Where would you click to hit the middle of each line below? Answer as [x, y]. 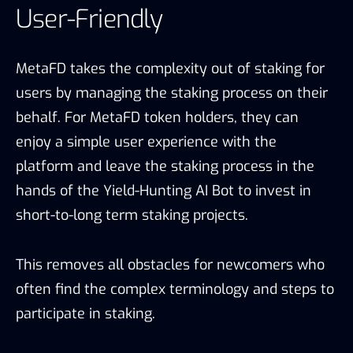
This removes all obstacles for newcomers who [170, 264]
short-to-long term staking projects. [134, 215]
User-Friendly [89, 19]
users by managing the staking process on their [172, 93]
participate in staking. [87, 313]
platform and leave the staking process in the [165, 166]
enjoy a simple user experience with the [146, 141]
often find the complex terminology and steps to [175, 289]
